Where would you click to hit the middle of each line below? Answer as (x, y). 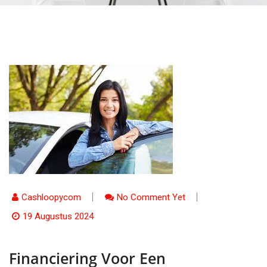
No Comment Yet (151, 197)
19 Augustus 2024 (58, 216)
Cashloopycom (51, 197)
